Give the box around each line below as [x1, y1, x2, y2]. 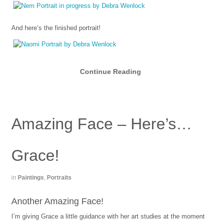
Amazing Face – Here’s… [11, 114, 192, 133]
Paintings [17, 174, 44, 181]
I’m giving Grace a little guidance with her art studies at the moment [11, 212, 205, 220]
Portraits [46, 174, 72, 181]
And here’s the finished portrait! [11, 24, 101, 32]
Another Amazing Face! [11, 196, 104, 206]
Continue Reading [80, 67, 141, 75]
